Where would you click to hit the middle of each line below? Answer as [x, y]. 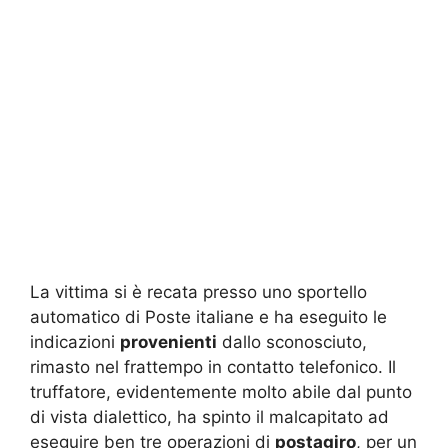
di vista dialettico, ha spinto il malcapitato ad [209, 417]
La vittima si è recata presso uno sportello [198, 292]
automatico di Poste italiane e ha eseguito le [208, 317]
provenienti [168, 342]
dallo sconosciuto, [292, 342]
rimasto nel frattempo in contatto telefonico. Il [213, 367]
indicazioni [75, 342]
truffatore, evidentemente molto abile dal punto [221, 392]
